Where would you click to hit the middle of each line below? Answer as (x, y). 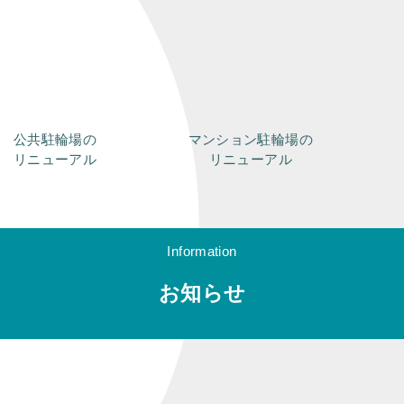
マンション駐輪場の (250, 140)
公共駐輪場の (55, 140)
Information (202, 252)
